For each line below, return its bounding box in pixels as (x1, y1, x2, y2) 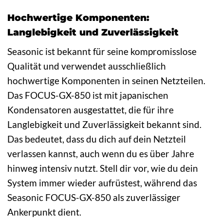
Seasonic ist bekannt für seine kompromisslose (7, 45, 197, 57)
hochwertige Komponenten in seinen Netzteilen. (7, 74, 205, 86)
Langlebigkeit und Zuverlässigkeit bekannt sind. (7, 118, 201, 130)
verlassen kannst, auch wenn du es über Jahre (7, 147, 194, 159)
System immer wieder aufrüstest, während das (7, 177, 197, 188)
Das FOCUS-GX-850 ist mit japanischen (7, 89, 168, 101)
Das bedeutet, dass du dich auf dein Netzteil (7, 133, 186, 145)
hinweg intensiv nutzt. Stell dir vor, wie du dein (7, 162, 198, 174)
